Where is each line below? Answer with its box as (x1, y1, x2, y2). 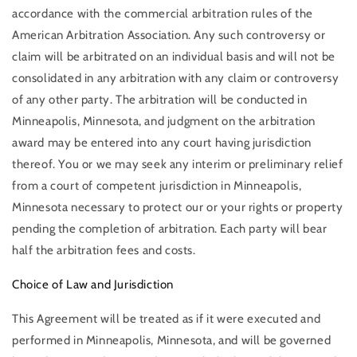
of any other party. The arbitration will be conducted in (12, 92, 308, 107)
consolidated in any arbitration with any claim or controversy (12, 70, 339, 85)
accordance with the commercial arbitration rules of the (12, 6, 314, 21)
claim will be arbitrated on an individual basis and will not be (12, 49, 335, 64)
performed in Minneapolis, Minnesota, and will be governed (12, 332, 331, 347)
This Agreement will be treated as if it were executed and (12, 311, 321, 326)
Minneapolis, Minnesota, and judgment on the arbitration (12, 113, 316, 128)
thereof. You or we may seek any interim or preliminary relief (12, 156, 343, 171)
